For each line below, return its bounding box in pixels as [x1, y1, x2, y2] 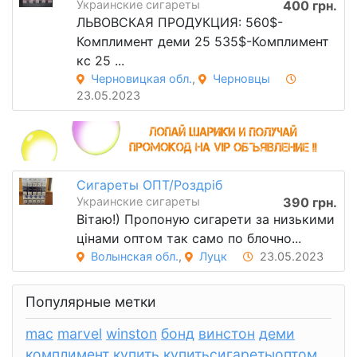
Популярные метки [25, 293, 156, 311]
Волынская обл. [90, 249, 178, 264]
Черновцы [212, 71, 270, 85]
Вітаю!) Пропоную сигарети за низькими [76, 211, 335, 228]
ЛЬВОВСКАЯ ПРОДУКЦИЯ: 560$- [76, 14, 283, 30]
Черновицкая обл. [90, 71, 192, 85]
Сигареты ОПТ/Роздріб [76, 177, 222, 194]
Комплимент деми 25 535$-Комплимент [76, 33, 329, 49]
